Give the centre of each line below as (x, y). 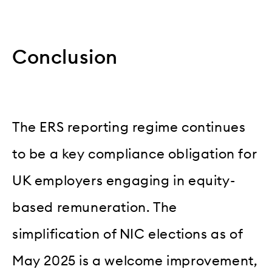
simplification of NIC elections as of (127, 235)
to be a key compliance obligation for (134, 155)
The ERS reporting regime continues (129, 128)
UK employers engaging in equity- (124, 181)
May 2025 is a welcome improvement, (135, 261)
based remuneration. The (95, 208)
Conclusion (65, 57)
